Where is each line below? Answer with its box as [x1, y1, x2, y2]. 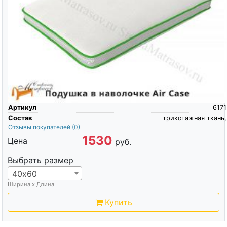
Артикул [8, 104, 36, 112]
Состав [8, 114, 32, 122]
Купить [104, 197, 132, 208]
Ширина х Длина [7, 181, 54, 188]
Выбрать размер [7, 155, 73, 166]
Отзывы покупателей [8, 123, 72, 131]
